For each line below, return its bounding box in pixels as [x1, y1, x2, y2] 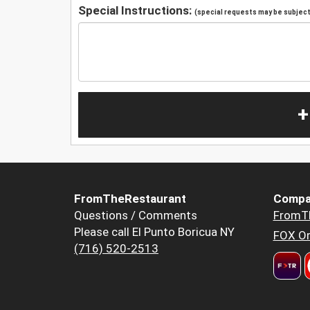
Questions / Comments [74, 208, 197, 223]
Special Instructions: [78, 3, 194, 17]
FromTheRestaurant [74, 192, 186, 206]
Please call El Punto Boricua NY [74, 225, 235, 239]
